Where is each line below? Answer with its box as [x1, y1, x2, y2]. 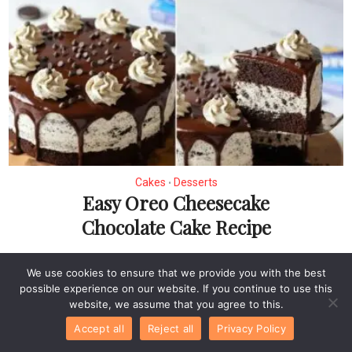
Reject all [147, 321, 194, 335]
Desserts [173, 176, 218, 189]
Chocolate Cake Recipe [81, 214, 271, 240]
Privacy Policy [217, 321, 286, 335]
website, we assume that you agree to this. [68, 298, 284, 310]
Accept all [74, 321, 124, 335]
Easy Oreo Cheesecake [82, 190, 269, 216]
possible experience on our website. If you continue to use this [20, 282, 332, 295]
